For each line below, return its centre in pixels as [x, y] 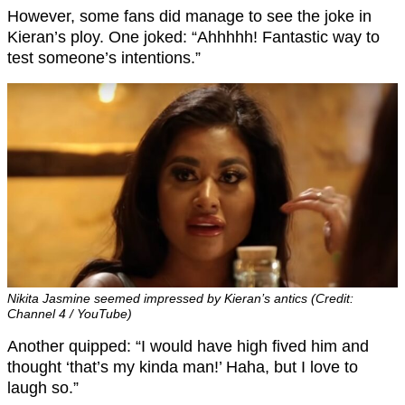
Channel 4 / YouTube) [70, 314]
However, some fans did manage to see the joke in [189, 17]
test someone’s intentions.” [104, 58]
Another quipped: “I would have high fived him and [188, 347]
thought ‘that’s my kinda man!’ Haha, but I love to [183, 367]
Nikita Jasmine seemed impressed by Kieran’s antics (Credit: [180, 299]
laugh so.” [43, 388]
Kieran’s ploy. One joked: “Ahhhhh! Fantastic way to [193, 38]
